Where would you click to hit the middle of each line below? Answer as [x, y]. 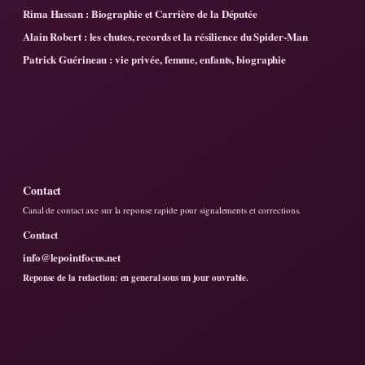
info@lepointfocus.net [72, 257]
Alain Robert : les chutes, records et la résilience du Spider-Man [165, 36]
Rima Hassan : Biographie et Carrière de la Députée [140, 13]
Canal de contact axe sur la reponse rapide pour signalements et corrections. [162, 209]
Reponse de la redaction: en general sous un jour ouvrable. [136, 277]
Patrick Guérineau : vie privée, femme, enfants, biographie [155, 59]
